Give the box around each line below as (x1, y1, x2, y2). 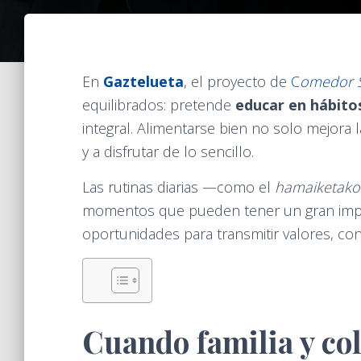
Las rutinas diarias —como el (82, 177, 275, 197)
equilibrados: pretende (82, 95, 235, 114)
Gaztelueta (103, 72, 184, 91)
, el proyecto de (184, 72, 291, 91)
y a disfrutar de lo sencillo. (82, 142, 254, 161)
